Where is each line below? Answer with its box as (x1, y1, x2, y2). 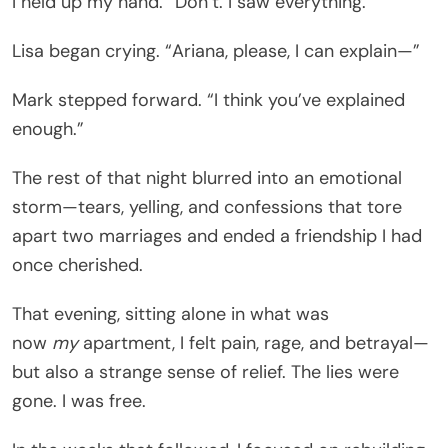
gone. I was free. (12, 388, 146, 413)
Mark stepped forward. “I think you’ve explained (12, 87, 405, 112)
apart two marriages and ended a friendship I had (12, 223, 422, 248)
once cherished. (12, 252, 143, 277)
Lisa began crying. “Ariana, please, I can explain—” (12, 38, 420, 63)
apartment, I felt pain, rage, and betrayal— (78, 330, 429, 355)
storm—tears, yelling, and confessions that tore (12, 194, 402, 219)
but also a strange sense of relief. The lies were (12, 359, 399, 384)
